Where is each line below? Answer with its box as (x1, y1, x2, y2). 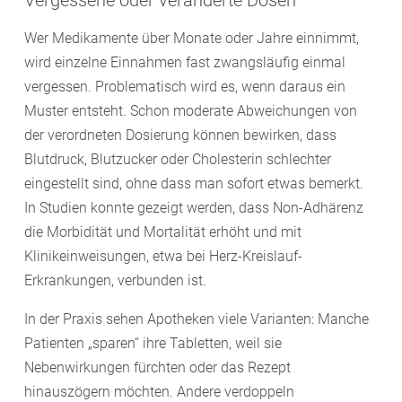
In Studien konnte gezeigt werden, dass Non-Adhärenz (24, 199, 363, 217)
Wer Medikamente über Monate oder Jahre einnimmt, (24, 30, 359, 48)
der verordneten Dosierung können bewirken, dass (24, 127, 336, 144)
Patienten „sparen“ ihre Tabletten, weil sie (24, 335, 282, 353)
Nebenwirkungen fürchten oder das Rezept (24, 359, 291, 377)
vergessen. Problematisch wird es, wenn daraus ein (24, 78, 345, 96)
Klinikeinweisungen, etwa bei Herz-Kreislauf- (24, 248, 302, 266)
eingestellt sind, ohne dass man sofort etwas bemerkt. (24, 175, 363, 193)
